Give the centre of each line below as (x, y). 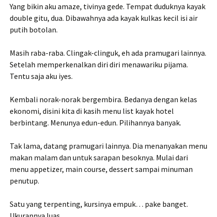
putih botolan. (34, 30)
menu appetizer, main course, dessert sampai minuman (101, 169)
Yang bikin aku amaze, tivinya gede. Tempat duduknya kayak (108, 6)
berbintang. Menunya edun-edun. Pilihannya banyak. (96, 123)
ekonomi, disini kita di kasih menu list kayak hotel (92, 111)
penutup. (25, 181)
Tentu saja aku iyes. (42, 76)
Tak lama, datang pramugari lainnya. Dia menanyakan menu (108, 146)
